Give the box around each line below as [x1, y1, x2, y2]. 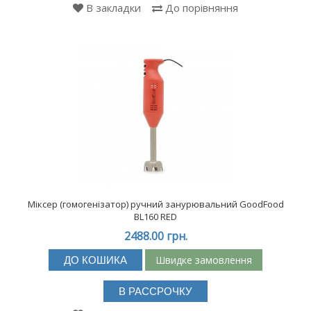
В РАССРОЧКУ [119, 285, 192, 298]
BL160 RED [134, 210, 177, 224]
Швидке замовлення [155, 253, 252, 267]
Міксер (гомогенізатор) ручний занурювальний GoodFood [27, 198, 284, 211]
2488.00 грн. [124, 228, 187, 244]
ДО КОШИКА [64, 254, 127, 267]
